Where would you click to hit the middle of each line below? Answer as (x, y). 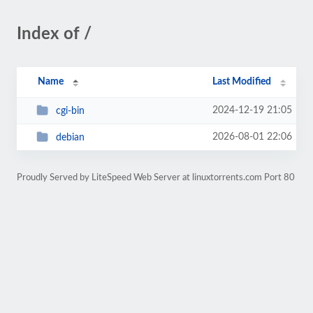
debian (70, 137)
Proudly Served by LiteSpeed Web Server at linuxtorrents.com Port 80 (156, 177)
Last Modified (242, 82)
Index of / (54, 34)
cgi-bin (70, 111)
